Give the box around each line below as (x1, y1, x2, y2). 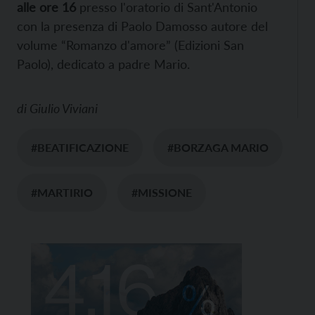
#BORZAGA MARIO (167, 141, 269, 154)
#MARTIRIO (31, 186, 93, 199)
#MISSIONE (131, 186, 192, 199)
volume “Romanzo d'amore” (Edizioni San (17, 37, 244, 53)
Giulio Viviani (30, 101, 98, 116)
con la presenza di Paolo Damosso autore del (17, 18, 268, 34)
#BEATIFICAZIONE (31, 141, 129, 154)
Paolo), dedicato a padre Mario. (17, 56, 190, 72)
